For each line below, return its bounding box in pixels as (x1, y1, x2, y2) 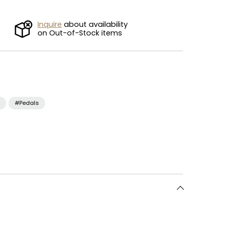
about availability (62, 19, 128, 29)
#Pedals (15, 98, 39, 107)
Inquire (37, 19, 62, 29)
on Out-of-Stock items (37, 27, 122, 38)
